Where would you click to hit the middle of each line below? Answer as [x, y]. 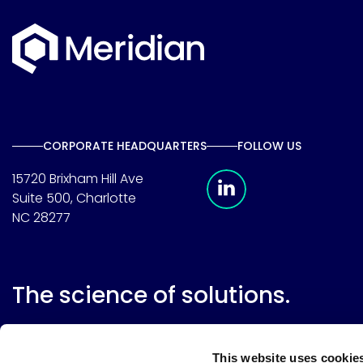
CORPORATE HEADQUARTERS [125, 146]
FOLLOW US [269, 146]
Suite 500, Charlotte [74, 199]
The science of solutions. [151, 296]
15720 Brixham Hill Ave [78, 179]
